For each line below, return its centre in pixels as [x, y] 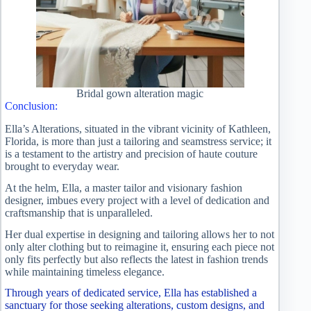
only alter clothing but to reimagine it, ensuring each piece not [140, 246]
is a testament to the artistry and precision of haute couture [131, 154]
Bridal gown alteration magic [140, 94]
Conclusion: [31, 106]
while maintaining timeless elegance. [85, 271]
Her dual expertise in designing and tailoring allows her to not [140, 234]
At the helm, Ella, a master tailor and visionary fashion [124, 187]
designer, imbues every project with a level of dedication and [137, 200]
